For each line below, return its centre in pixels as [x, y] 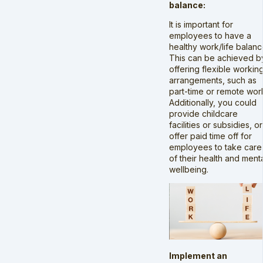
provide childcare [203, 113]
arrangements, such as [213, 80]
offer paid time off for [210, 136]
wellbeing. [189, 169]
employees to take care [215, 147]
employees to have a [210, 35]
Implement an [198, 256]
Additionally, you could [213, 102]
